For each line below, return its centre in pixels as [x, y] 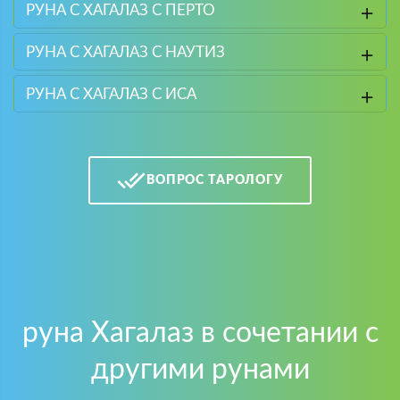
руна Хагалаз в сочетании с [200, 333]
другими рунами [200, 370]
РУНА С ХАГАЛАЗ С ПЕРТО [120, 10]
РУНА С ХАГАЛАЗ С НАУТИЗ [125, 52]
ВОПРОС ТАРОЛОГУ [215, 180]
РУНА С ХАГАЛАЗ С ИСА [111, 94]
